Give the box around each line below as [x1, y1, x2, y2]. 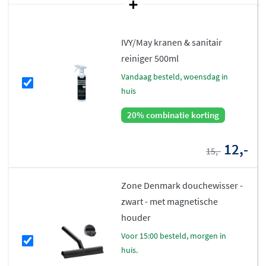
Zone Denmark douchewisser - [121, 179, 243, 191]
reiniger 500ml [121, 52, 179, 64]
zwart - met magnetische [121, 195, 218, 207]
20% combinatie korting [127, 109, 220, 121]
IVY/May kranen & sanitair [121, 36, 223, 48]
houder [121, 211, 151, 223]
